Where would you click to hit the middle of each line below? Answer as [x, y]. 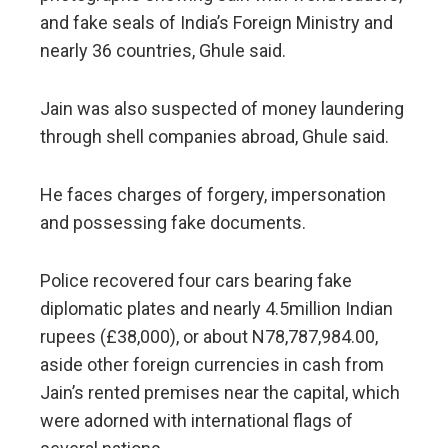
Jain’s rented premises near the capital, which [220, 393]
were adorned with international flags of [196, 421]
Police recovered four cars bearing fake [196, 281]
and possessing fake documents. [173, 223]
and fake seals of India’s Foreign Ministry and [216, 23]
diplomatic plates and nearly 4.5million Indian [216, 309]
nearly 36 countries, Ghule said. [163, 51]
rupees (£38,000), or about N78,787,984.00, [209, 337]
